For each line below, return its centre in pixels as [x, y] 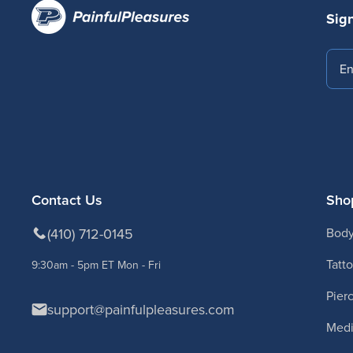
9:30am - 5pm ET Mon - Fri [96, 264]
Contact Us [67, 199]
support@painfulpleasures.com [141, 309]
